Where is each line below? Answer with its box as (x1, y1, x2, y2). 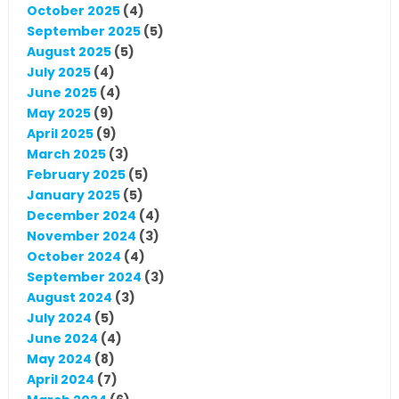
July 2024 (26, 309, 92, 328)
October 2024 (26, 248, 121, 266)
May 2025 (26, 104, 91, 123)
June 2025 (26, 84, 97, 102)
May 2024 (26, 350, 92, 369)
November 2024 (26, 227, 136, 246)
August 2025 (26, 43, 111, 61)
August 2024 (26, 289, 112, 307)
